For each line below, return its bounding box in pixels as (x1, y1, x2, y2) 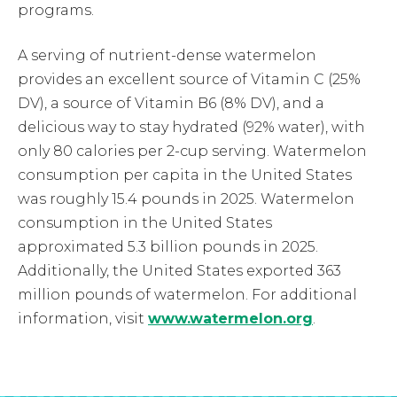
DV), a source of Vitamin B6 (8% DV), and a (18, 94, 324, 112)
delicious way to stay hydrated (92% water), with (18, 118, 365, 136)
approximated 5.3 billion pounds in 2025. (18, 237, 318, 255)
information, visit (18, 309, 148, 327)
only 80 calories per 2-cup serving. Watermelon (18, 142, 367, 160)
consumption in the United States (18, 214, 272, 231)
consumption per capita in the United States (18, 166, 352, 183)
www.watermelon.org (148, 309, 313, 327)
